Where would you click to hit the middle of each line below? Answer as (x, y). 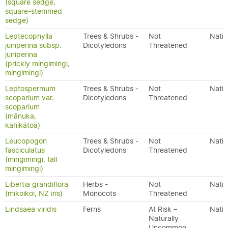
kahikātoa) (23, 125)
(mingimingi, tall (31, 159)
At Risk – (163, 209)
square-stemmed (34, 11)
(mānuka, (21, 116)
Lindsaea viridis (31, 209)
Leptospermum (30, 89)
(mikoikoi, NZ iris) (34, 193)
